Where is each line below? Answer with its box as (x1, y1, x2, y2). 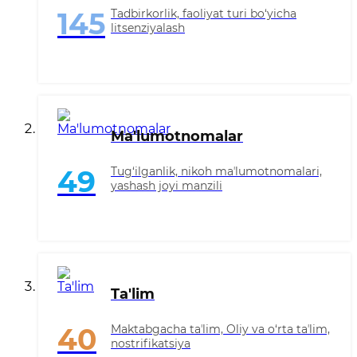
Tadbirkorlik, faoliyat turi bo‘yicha (111, 6, 296, 22)
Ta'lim (111, 285, 155, 304)
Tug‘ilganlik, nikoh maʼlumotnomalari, (111, 164, 322, 179)
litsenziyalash (111, 21, 185, 36)
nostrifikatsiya (111, 336, 190, 351)
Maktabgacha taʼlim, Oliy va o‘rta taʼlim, (111, 322, 330, 337)
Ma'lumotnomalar (111, 127, 243, 146)
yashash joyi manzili (111, 178, 222, 194)
